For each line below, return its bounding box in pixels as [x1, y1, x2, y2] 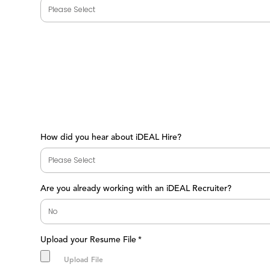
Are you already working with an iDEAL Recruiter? [40, 183, 232, 193]
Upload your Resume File [40, 234, 137, 245]
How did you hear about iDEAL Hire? [40, 132, 182, 142]
